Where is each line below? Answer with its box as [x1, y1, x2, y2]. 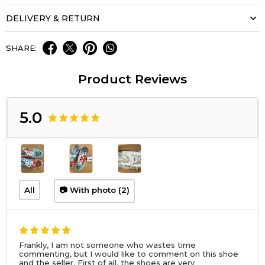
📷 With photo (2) [59, 185, 130, 195]
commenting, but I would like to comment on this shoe [19, 249, 239, 259]
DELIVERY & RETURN [6, 12, 100, 24]
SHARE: [6, 43, 37, 53]
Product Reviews [78, 71, 187, 86]
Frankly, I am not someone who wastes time [19, 240, 196, 250]
